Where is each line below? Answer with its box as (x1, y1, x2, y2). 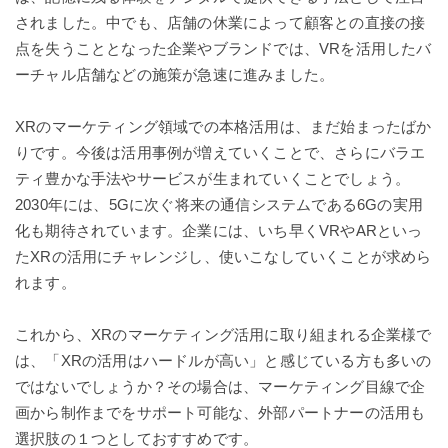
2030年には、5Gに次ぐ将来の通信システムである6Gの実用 (15, 195, 423, 213)
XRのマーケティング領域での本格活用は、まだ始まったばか (15, 117, 432, 135)
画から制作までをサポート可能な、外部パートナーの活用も (15, 403, 426, 421)
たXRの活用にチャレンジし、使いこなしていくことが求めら (15, 247, 432, 265)
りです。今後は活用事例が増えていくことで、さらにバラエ (15, 143, 426, 161)
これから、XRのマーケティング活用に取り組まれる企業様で (15, 325, 432, 343)
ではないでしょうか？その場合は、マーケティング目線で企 (15, 377, 426, 395)
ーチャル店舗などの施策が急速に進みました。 (15, 65, 335, 83)
